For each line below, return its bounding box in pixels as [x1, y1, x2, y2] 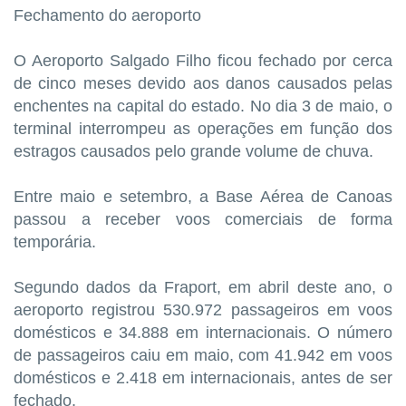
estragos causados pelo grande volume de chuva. [14, 142, 373, 161]
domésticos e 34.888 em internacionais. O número [14, 324, 392, 343]
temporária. [14, 233, 96, 252]
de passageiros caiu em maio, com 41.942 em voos [14, 346, 392, 365]
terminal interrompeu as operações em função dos [14, 120, 392, 139]
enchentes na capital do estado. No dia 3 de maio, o [14, 97, 392, 116]
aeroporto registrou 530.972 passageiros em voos [14, 301, 392, 320]
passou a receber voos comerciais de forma [14, 210, 392, 229]
